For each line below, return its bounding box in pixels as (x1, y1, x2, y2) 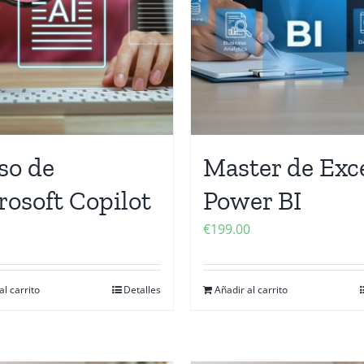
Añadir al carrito (214, 283, 288, 297)
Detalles (123, 283, 161, 297)
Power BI (203, 185, 301, 216)
